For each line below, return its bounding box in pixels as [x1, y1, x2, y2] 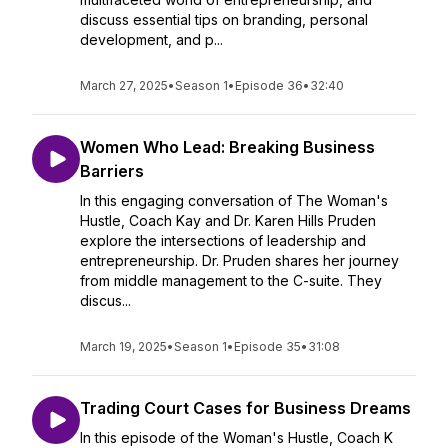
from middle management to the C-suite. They [80, 272, 382, 289]
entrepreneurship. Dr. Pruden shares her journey [80, 252, 399, 269]
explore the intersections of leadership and [80, 232, 366, 249]
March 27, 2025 [80, 78, 168, 93]
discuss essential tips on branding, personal [80, 11, 368, 28]
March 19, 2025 [80, 339, 167, 354]
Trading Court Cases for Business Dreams [80, 398, 411, 418]
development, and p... [80, 31, 223, 48]
